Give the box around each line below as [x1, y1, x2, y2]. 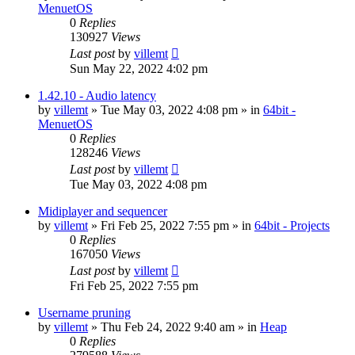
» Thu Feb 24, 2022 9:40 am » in [88, 319, 260, 334]
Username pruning [38, 305, 131, 319]
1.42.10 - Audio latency [38, 88, 156, 102]
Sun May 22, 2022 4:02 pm [70, 61, 208, 75]
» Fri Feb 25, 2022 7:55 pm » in [88, 218, 254, 232]
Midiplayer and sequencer [38, 204, 167, 218]
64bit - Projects [254, 218, 330, 232]
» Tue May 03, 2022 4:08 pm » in [88, 102, 263, 116]
